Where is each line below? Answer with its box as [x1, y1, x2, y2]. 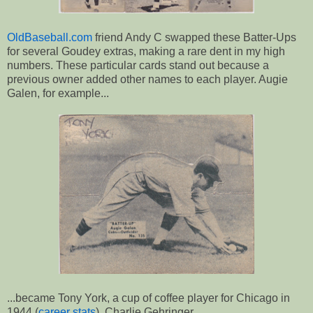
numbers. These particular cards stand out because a [7, 59, 269, 71]
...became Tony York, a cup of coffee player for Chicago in [7, 291, 290, 304]
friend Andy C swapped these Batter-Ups [92, 31, 296, 43]
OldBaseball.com [7, 31, 92, 43]
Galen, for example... [7, 87, 109, 99]
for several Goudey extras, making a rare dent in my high [7, 45, 285, 57]
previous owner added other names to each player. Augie [7, 73, 288, 85]
